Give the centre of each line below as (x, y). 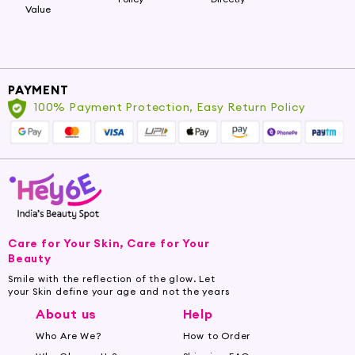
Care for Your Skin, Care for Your (109, 244)
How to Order (217, 336)
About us (66, 314)
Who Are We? (68, 336)
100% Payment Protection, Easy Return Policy (170, 107)
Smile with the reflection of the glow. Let (112, 279)
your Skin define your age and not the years (119, 292)
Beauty (30, 259)
